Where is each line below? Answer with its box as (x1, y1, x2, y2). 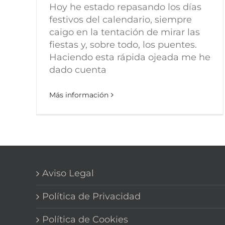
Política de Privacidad (42, 191, 141, 202)
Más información (49, 90, 108, 99)
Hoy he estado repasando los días (49, 2, 201, 13)
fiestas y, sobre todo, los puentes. (49, 39, 197, 50)
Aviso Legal (42, 168, 94, 179)
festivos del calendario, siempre (49, 14, 192, 25)
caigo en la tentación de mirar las (49, 27, 200, 38)
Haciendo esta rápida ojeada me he (49, 52, 210, 63)
